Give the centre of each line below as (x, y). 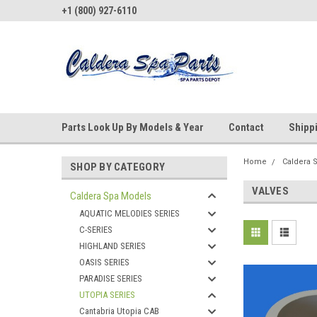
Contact (246, 127)
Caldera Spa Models (111, 196)
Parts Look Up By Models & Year (133, 127)
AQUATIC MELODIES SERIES (129, 213)
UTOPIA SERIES (107, 295)
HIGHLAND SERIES (113, 246)
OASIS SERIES (104, 262)
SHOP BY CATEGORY (117, 167)
